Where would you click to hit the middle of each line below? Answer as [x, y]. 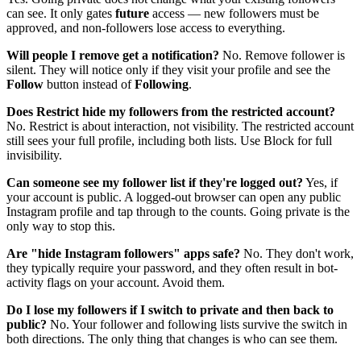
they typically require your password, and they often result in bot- [172, 268]
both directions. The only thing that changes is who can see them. [172, 339]
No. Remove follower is [282, 56]
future [132, 14]
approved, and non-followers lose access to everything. [146, 28]
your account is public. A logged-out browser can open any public [174, 197]
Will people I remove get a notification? [113, 56]
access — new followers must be [234, 14]
